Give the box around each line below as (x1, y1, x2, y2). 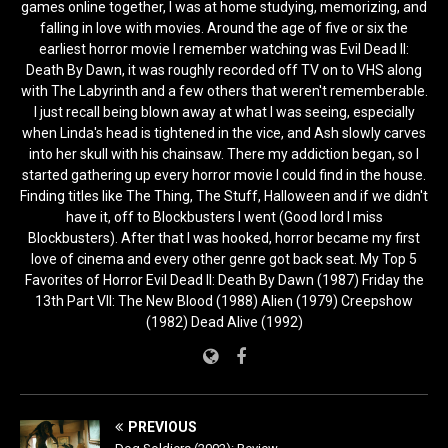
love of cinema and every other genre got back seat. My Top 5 (31, 250, 417, 267)
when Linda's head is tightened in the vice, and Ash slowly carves (22, 124, 426, 141)
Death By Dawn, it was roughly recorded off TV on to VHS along (26, 61, 422, 78)
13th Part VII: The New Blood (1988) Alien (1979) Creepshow (35, 292, 413, 309)
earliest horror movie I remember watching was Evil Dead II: (39, 40, 409, 57)
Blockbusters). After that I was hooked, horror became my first (28, 229, 420, 246)
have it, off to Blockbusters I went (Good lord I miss (65, 208, 383, 225)
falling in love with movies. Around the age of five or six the (40, 19, 408, 36)
